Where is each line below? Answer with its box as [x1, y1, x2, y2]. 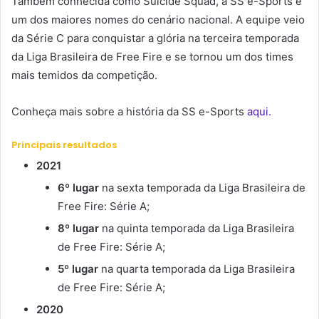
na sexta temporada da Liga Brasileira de [99, 180, 305, 194]
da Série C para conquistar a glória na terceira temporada [11, 31, 299, 45]
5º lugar [58, 261, 98, 276]
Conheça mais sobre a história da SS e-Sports [11, 105, 247, 118]
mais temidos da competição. [11, 68, 157, 82]
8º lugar [58, 221, 99, 235]
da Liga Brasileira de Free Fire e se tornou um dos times [11, 50, 293, 63]
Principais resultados [11, 138, 117, 152]
